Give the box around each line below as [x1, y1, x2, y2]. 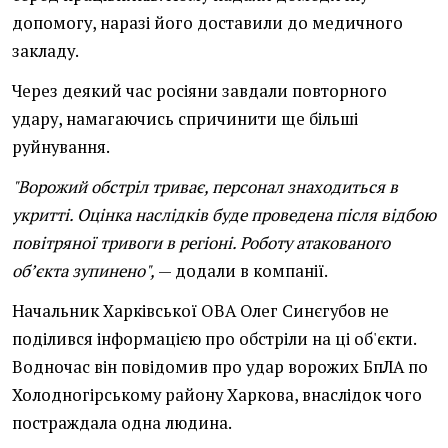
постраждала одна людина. [12, 412, 232, 435]
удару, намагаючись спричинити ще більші [12, 108, 358, 131]
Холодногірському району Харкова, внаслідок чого [12, 384, 422, 407]
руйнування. [12, 136, 110, 159]
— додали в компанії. [155, 260, 328, 283]
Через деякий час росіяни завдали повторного [12, 80, 387, 103]
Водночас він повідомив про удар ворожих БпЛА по [12, 356, 428, 379]
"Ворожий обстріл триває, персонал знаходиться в [12, 176, 398, 199]
